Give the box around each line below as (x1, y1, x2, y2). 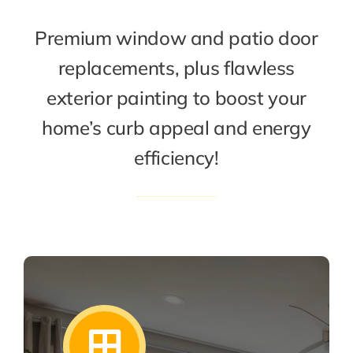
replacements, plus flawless (58, 56, 295, 80)
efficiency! (134, 146, 219, 169)
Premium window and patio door (35, 26, 318, 50)
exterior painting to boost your (46, 86, 307, 110)
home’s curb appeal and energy (42, 116, 311, 139)
